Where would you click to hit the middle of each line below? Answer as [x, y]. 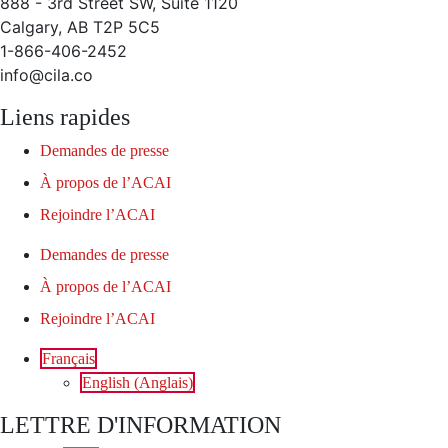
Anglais [163, 382]
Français [68, 358]
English [106, 382]
